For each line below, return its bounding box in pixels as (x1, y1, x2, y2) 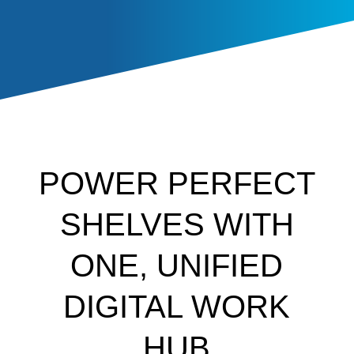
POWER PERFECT (38, 166, 315, 201)
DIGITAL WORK (63, 289, 291, 325)
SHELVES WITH (59, 207, 294, 243)
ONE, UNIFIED (70, 248, 284, 284)
